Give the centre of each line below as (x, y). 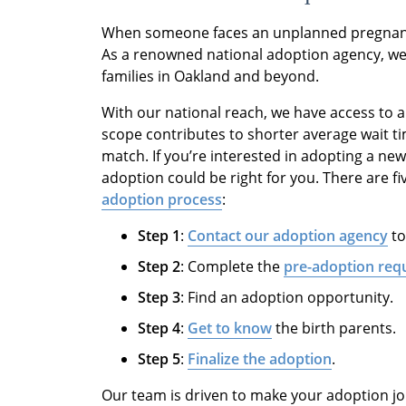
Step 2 (159, 266)
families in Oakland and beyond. (210, 76)
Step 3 (159, 297)
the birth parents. (334, 328)
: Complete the (232, 266)
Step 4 (159, 328)
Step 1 (159, 235)
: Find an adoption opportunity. (287, 297)
